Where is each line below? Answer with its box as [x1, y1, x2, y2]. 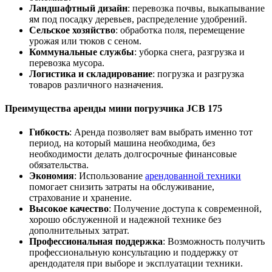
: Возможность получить [163, 236, 265, 247]
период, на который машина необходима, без [29, 138, 215, 149]
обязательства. [29, 160, 89, 171]
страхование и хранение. [29, 192, 132, 203]
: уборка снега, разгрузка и [134, 46, 245, 57]
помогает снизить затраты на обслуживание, [29, 182, 214, 192]
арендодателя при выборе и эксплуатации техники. [29, 258, 243, 269]
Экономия [29, 171, 74, 182]
